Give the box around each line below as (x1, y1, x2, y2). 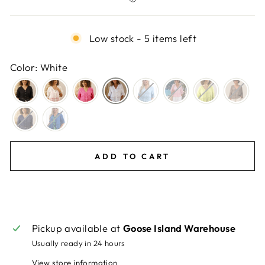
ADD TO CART (95, 151, 170, 161)
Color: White (10, 60, 67, 73)
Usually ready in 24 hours (31, 238, 125, 248)
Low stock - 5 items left (89, 31, 196, 44)
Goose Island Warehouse (122, 221, 235, 234)
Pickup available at (31, 221, 123, 234)
